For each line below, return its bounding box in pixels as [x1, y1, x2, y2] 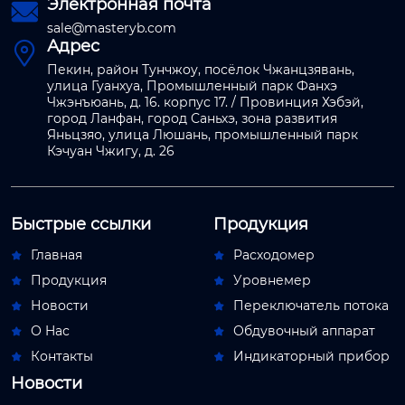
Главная [31, 247, 82, 264]
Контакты [31, 348, 93, 365]
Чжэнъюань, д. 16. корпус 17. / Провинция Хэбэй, [47, 94, 363, 111]
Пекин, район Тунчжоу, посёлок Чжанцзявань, [47, 61, 354, 79]
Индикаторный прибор [233, 348, 390, 365]
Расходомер [233, 247, 315, 264]
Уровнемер [233, 272, 311, 289]
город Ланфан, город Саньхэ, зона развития [47, 110, 337, 127]
